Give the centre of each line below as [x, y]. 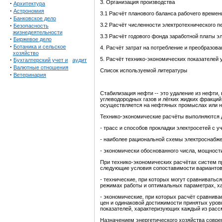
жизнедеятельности [38, 32]
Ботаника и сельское [40, 47]
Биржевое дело [32, 39]
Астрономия [29, 11]
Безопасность [31, 26]
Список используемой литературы [144, 71]
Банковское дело [35, 18]
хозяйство [26, 53]
